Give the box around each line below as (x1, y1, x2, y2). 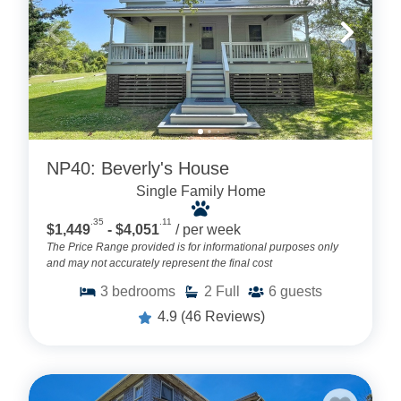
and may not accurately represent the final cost (47, 257, 272, 270)
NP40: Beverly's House (47, 158, 229, 178)
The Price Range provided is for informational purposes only (47, 241, 338, 254)
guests (280, 284, 322, 300)
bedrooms (112, 284, 175, 300)
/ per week (175, 222, 241, 238)
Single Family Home (135, 183, 266, 199)
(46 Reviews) (181, 309, 265, 325)
